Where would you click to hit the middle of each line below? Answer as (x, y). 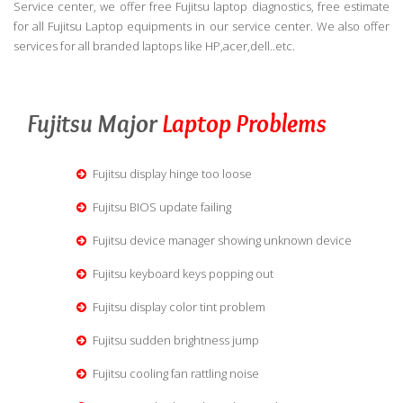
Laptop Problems (244, 123)
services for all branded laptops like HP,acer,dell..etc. (154, 46)
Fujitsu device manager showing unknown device (220, 241)
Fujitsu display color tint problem (177, 307)
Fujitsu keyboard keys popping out (181, 274)
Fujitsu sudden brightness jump (174, 340)
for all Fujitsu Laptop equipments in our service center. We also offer (201, 27)
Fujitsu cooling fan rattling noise (174, 374)
